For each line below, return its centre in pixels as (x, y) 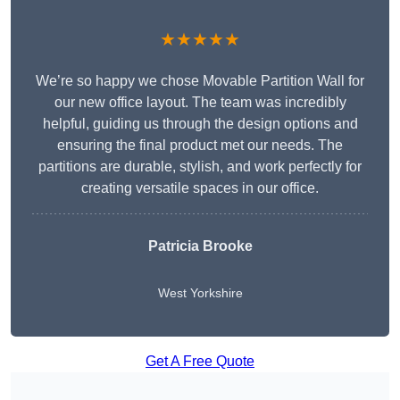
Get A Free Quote (200, 362)
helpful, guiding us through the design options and (200, 124)
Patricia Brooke (200, 246)
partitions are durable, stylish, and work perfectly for (200, 167)
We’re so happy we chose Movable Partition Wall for (200, 81)
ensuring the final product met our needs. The (200, 146)
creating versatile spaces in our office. (200, 188)
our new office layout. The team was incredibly (200, 103)
